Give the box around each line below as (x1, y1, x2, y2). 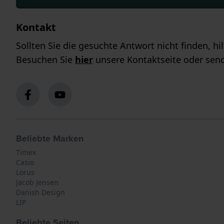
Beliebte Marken (16, 132, 83, 145)
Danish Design (16, 187, 65, 197)
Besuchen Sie (16, 53, 75, 66)
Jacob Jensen (16, 177, 58, 187)
